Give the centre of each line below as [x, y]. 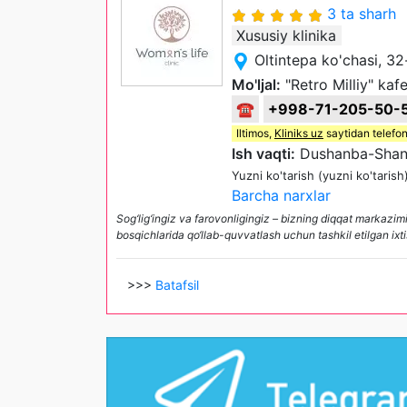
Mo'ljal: [256, 84]
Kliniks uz [299, 133]
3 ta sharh [362, 14]
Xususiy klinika [286, 35]
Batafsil [177, 285]
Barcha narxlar [281, 195]
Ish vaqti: [263, 154]
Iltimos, [255, 133]
